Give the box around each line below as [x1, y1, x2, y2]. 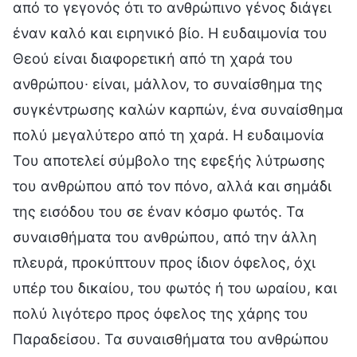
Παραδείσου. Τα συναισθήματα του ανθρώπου [13, 330, 329, 347]
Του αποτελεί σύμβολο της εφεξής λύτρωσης [13, 151, 325, 169]
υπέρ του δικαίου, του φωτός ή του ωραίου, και [13, 279, 337, 296]
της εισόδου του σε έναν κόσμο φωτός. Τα [13, 202, 304, 220]
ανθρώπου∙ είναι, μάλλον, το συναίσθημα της [13, 75, 323, 92]
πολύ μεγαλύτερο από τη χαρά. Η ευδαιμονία [13, 126, 324, 143]
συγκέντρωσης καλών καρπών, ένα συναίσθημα [13, 100, 343, 118]
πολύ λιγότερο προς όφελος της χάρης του [13, 304, 308, 322]
